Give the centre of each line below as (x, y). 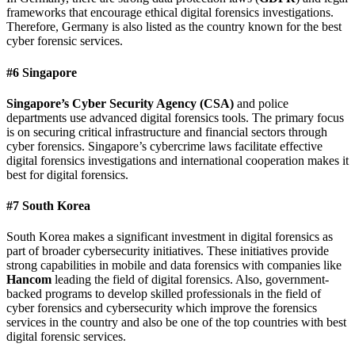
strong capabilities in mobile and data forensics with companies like (174, 265)
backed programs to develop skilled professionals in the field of (164, 294)
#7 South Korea (48, 206)
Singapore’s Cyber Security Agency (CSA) (120, 103)
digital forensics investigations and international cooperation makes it (177, 160)
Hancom (29, 280)
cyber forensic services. (65, 41)
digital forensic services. (66, 337)
